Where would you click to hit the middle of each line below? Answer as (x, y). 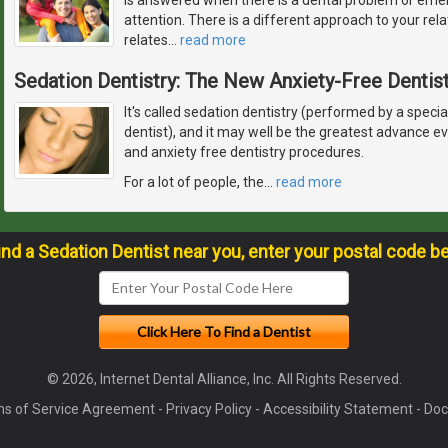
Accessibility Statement (338, 408)
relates (146, 39)
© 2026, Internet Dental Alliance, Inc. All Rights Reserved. (224, 378)
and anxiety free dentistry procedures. (244, 151)
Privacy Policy (209, 408)
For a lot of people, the (194, 181)
